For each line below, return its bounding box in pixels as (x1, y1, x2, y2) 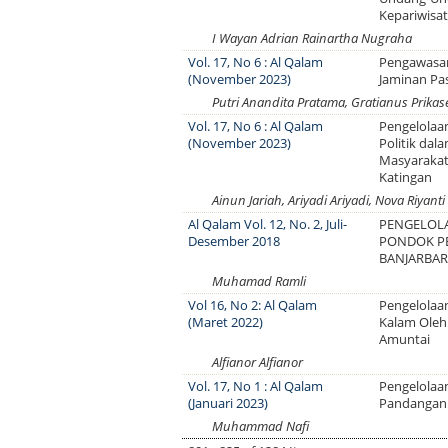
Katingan (379, 168, 433, 186)
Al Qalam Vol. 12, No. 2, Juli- (188, 215, 348, 233)
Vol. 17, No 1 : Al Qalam (188, 377, 324, 395)
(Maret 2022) (188, 313, 264, 331)
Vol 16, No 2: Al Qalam (188, 296, 318, 314)
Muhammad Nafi (212, 417, 309, 435)
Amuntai (379, 330, 431, 348)
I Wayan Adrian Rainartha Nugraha (212, 29, 412, 47)
